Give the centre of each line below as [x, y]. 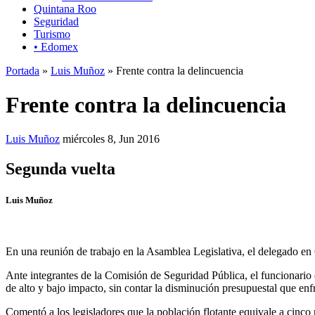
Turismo [52, 34]
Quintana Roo [65, 8]
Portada [22, 70]
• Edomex [56, 46]
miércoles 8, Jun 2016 [111, 139]
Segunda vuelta [60, 169]
